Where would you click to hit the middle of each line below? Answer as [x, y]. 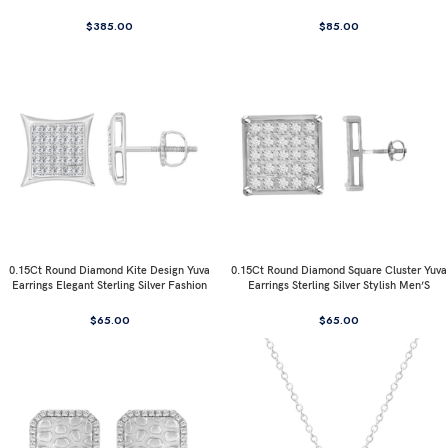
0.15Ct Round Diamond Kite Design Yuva [109, 270]
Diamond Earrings [109, 300]
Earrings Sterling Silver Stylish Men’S [338, 285]
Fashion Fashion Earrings [338, 300]
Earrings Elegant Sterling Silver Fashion [109, 285]
